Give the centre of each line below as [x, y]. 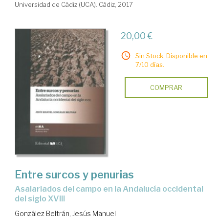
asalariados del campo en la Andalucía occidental [18, 189]
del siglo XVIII [40, 198]
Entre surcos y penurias [74, 174]
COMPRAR [166, 88]
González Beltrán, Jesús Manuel [65, 213]
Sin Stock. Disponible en [171, 56]
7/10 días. [150, 65]
